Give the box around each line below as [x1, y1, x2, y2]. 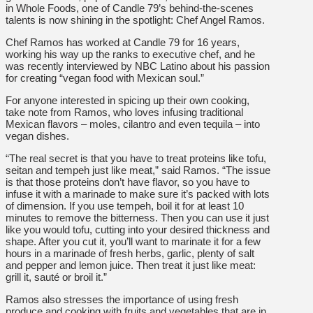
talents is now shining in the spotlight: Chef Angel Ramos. [6, 13, 265, 26]
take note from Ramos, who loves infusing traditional [6, 105, 243, 118]
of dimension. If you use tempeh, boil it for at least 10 [6, 199, 244, 212]
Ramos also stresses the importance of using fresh [6, 293, 238, 305]
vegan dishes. [6, 129, 69, 142]
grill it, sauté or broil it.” [6, 270, 107, 283]
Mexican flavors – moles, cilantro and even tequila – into [6, 117, 260, 130]
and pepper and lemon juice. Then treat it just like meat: [6, 259, 256, 271]
